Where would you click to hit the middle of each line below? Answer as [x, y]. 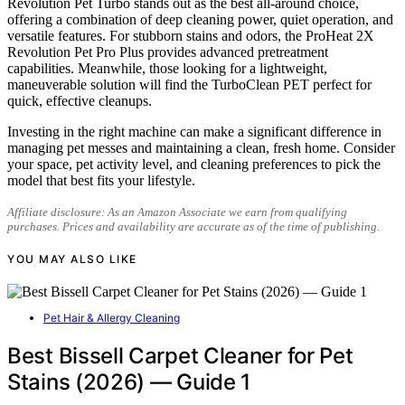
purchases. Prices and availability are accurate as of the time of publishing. [193, 227]
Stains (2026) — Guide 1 [129, 382]
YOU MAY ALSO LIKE [72, 259]
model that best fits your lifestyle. [101, 181]
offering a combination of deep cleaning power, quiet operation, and [200, 20]
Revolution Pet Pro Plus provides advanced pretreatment [168, 52]
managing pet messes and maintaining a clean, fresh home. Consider [201, 148]
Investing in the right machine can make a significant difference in [194, 132]
